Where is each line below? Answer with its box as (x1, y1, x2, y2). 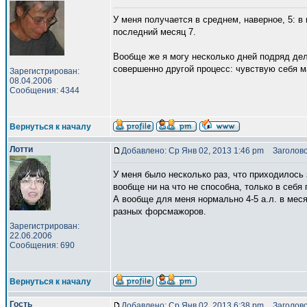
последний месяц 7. (113, 27, 196, 37)
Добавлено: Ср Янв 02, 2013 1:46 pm (121, 146, 264, 156)
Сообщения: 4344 (10, 86, 79, 95)
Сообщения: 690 (10, 241, 75, 250)
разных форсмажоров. (113, 206, 206, 217)
